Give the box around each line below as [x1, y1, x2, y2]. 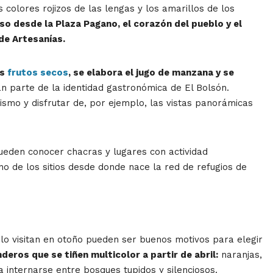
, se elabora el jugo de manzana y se [68, 67, 234, 79]
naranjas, [218, 249, 262, 261]
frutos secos [5, 67, 68, 79]
